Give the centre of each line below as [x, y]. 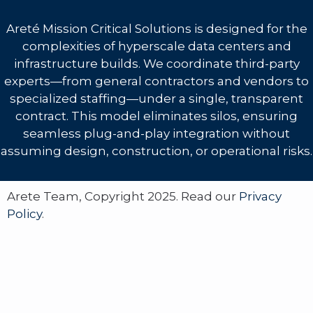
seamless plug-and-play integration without [156, 134]
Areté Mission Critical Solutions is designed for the [156, 29]
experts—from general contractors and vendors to [156, 81]
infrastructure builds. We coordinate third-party [156, 64]
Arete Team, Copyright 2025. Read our [123, 196]
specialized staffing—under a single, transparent [156, 99]
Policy [24, 213]
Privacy [260, 196]
